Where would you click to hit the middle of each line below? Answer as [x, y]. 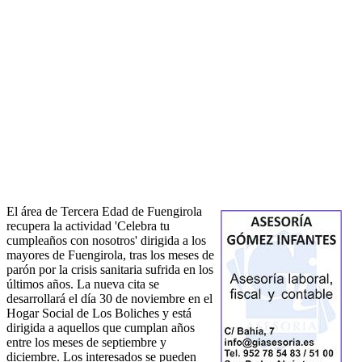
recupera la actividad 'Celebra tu [88, 226]
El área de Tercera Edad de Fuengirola [104, 212]
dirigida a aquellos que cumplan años [101, 328]
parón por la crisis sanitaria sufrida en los [110, 270]
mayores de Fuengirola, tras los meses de [110, 255]
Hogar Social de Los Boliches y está [99, 314]
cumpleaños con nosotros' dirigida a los [106, 241]
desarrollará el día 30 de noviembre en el [109, 299]
